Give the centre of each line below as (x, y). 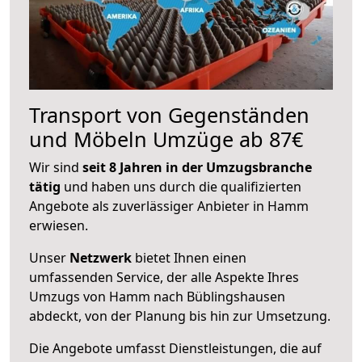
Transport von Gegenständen (169, 114)
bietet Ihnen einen (189, 257)
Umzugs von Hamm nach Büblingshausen (157, 296)
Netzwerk (101, 257)
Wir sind (56, 167)
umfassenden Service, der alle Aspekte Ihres (164, 277)
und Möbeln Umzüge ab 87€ (166, 139)
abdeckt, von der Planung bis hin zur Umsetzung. (180, 316)
